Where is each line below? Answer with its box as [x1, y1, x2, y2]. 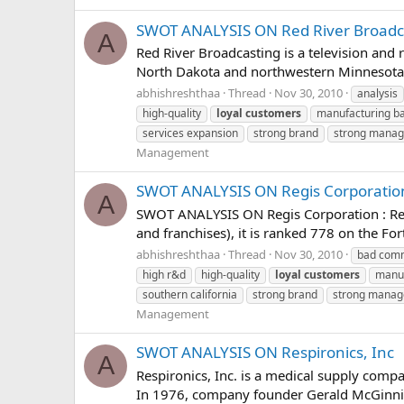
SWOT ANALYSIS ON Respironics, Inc [136, 342, 394, 363]
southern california [142, 286, 237, 302]
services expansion [142, 125, 238, 141]
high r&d [142, 266, 186, 282]
